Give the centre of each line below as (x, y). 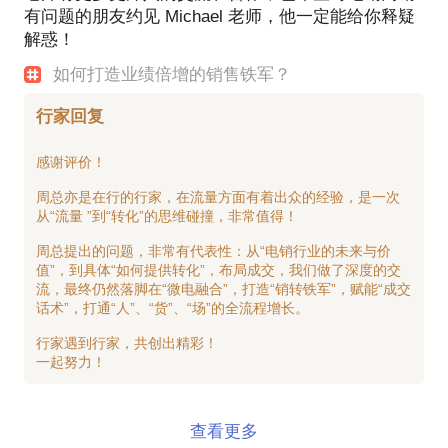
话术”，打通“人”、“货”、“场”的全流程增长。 (172, 308)
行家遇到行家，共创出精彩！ (127, 343)
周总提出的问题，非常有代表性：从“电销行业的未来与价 (213, 251)
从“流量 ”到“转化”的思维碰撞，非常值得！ (167, 216)
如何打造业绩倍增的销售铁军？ (172, 74)
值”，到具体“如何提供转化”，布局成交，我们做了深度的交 (218, 270)
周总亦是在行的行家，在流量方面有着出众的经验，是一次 (218, 197)
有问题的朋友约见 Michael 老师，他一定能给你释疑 (219, 16)
